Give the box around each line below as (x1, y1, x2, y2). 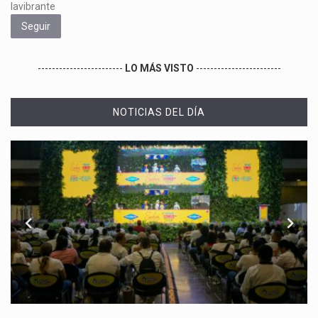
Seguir (21, 20, 50, 32)
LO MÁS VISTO (124, 62, 194, 74)
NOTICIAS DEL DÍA (113, 106, 205, 118)
